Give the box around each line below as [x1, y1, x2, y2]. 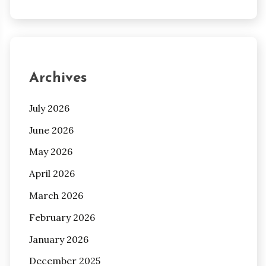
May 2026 [28, 145, 72, 158]
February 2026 [28, 211, 95, 223]
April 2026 [28, 167, 75, 180]
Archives [28, 71, 87, 85]
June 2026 [28, 123, 74, 136]
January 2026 [28, 233, 88, 245]
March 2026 [28, 189, 83, 201]
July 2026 [28, 102, 69, 114]
